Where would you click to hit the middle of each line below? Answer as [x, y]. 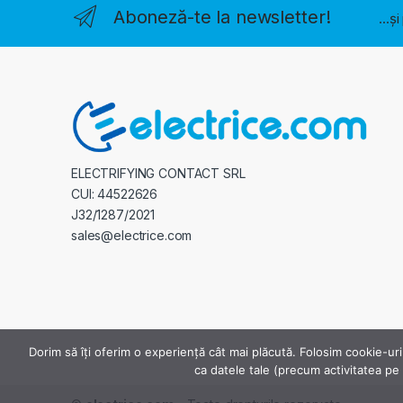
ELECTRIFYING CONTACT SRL [158, 174]
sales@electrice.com [132, 236]
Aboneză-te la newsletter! [222, 17]
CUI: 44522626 [115, 194]
